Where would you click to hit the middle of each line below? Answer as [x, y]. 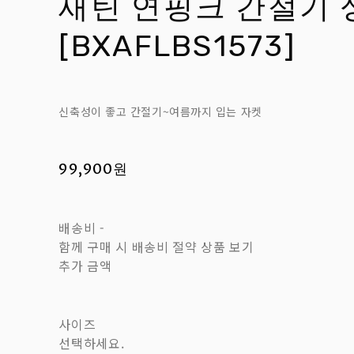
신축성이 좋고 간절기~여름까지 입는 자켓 [160, 112]
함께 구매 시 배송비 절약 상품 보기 [156, 247]
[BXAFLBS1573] [177, 46]
